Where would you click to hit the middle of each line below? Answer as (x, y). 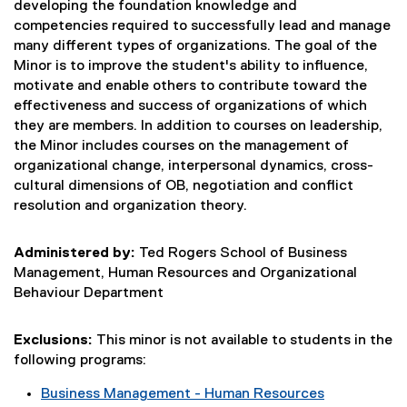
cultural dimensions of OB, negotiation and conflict (184, 186)
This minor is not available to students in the (244, 341)
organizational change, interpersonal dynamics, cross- (194, 166)
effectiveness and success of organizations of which (190, 106)
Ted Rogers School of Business (241, 253)
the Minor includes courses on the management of (181, 146)
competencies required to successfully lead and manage (202, 26)
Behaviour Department (89, 293)
